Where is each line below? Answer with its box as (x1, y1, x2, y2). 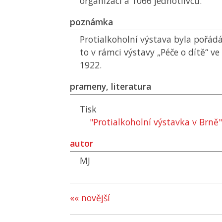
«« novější (70, 192, 110, 204)
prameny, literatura (70, 80, 151, 92)
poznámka (70, 16, 113, 28)
